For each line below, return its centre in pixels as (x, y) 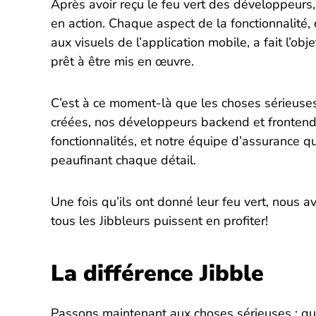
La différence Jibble (157, 273)
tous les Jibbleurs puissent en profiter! (159, 220)
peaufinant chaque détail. (123, 160)
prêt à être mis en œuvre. (122, 61)
